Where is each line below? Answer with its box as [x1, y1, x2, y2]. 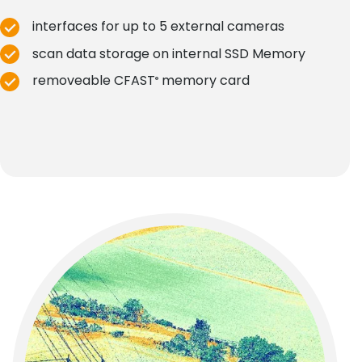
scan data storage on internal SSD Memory [32, 44, 305, 63]
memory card [158, 71, 250, 90]
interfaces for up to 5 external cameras [32, 17, 284, 36]
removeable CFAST [32, 71, 155, 90]
